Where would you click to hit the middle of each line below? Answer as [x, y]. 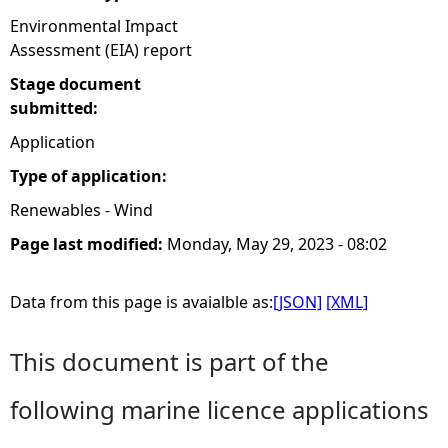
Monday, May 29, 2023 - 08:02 [277, 244]
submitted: [56, 108]
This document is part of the [169, 361]
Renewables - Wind [81, 210]
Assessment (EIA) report [101, 50]
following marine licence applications [219, 409]
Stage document [75, 84]
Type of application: [90, 176]
